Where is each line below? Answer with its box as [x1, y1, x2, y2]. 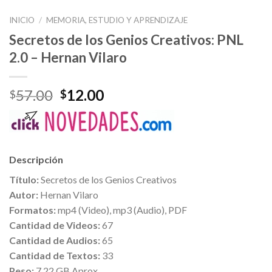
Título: [9, 173, 39, 185]
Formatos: [9, 203, 56, 216]
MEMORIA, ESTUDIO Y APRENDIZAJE [46, 15, 188, 25]
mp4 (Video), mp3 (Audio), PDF [56, 203, 187, 216]
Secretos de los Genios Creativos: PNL [9, 32, 243, 49]
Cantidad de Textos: [9, 249, 100, 261]
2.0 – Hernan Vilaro [9, 49, 127, 66]
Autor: [9, 188, 38, 200]
